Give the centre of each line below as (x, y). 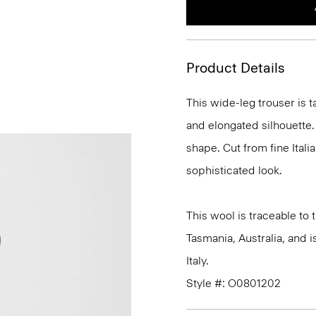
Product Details (236, 68)
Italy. (197, 261)
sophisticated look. (234, 170)
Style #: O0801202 (233, 283)
